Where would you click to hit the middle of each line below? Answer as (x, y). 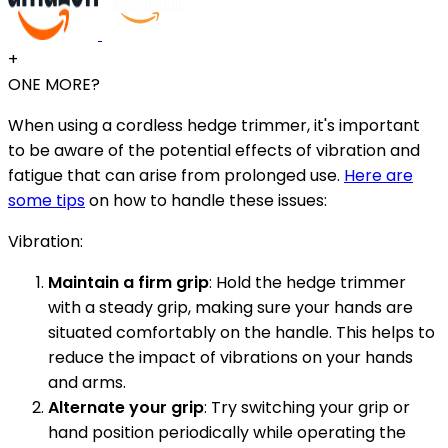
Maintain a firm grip (128, 283)
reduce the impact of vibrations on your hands (230, 358)
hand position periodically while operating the (227, 433)
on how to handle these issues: (206, 201)
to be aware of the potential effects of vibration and (214, 151)
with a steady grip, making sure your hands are (230, 308)
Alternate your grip (126, 408)
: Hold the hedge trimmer (307, 283)
